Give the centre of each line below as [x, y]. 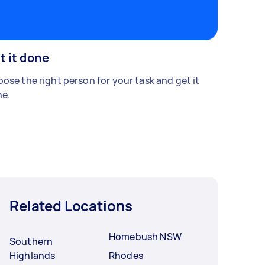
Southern [31, 242]
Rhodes [126, 256]
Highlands [33, 256]
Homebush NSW [145, 237]
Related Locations [71, 206]
